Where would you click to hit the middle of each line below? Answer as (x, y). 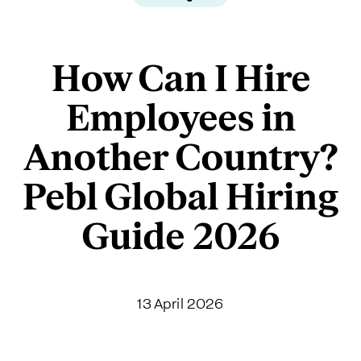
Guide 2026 (180, 237)
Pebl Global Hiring (180, 197)
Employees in (180, 118)
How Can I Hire (180, 79)
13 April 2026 (180, 303)
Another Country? (180, 158)
